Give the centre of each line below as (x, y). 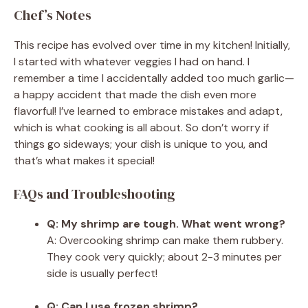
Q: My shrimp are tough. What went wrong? (166, 223)
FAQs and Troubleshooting (95, 194)
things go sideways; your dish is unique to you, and (141, 144)
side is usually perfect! (102, 273)
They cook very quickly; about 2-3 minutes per (164, 256)
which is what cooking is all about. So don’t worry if (141, 127)
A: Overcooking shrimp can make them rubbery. (165, 240)
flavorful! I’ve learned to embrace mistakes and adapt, (148, 111)
